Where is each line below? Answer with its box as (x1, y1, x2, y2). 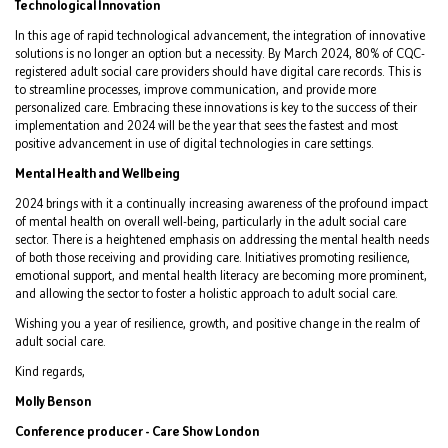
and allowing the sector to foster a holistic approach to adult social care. (15, 285, 398, 301)
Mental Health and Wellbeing (15, 165, 180, 181)
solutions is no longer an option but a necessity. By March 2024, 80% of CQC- (15, 45, 425, 61)
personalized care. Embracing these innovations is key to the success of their (15, 99, 417, 115)
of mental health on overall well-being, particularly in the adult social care (15, 213, 406, 229)
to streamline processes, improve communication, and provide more (15, 81, 376, 97)
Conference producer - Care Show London (15, 423, 259, 439)
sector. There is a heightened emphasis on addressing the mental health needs (15, 231, 429, 247)
